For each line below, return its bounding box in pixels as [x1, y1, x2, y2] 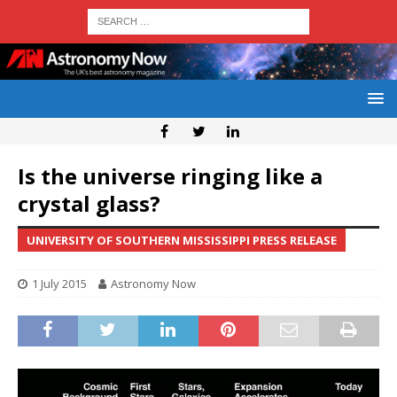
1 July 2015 [32, 276, 87, 292]
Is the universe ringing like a [18, 161, 323, 191]
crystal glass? [18, 189, 160, 219]
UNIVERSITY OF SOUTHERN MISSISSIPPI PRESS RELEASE [27, 232, 337, 249]
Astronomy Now [111, 276, 196, 292]
